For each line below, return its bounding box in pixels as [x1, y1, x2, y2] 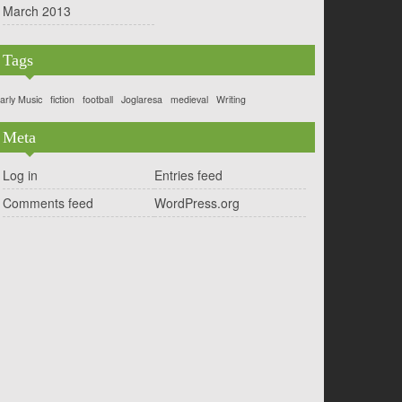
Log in [3, 166, 38, 184]
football [83, 92, 113, 106]
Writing [216, 92, 246, 106]
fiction [50, 92, 74, 106]
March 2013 [3, 2, 71, 20]
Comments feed [3, 194, 93, 212]
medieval [170, 92, 208, 106]
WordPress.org [154, 194, 240, 212]
